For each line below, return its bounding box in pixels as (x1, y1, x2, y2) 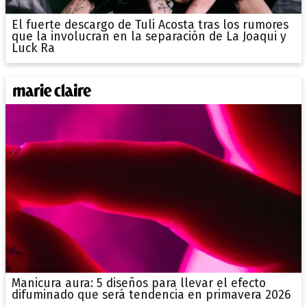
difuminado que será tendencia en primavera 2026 (11, 288, 291, 303)
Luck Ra (11, 40, 55, 56)
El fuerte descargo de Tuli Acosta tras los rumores (11, 17, 288, 32)
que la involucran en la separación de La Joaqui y (11, 29, 286, 44)
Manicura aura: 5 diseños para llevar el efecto (11, 276, 266, 291)
